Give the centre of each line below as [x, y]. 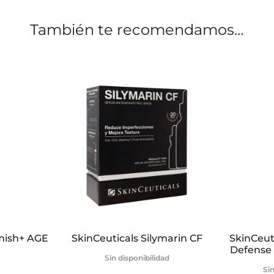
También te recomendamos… [137, 30]
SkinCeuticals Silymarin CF [137, 238]
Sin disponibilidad [137, 257]
